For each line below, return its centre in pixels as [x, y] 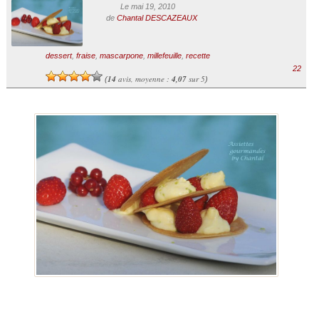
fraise [85, 56]
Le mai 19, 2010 [147, 6]
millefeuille [164, 56]
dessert [58, 56]
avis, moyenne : [143, 79]
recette [198, 56]
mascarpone [121, 56]
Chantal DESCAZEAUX [157, 18]
